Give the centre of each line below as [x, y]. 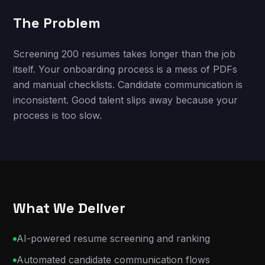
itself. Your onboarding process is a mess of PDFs [125, 69]
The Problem [57, 23]
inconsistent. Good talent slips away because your [126, 100]
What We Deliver [70, 208]
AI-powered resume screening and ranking [114, 238]
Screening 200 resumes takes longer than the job [125, 54]
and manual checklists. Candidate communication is [128, 85]
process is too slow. [58, 115]
